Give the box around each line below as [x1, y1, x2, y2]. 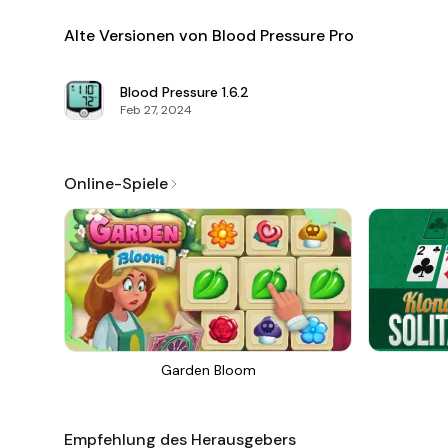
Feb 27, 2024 [120, 102, 192, 118]
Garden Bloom [160, 361, 256, 379]
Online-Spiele [64, 173, 168, 194]
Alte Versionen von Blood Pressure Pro [64, 25, 354, 46]
